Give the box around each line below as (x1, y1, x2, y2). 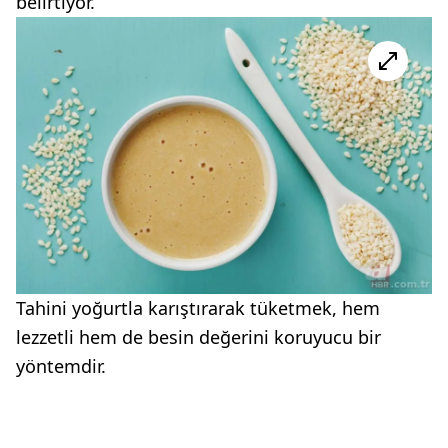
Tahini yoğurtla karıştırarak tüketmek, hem (16, 296, 380, 321)
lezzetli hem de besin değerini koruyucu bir (16, 325, 381, 350)
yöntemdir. (16, 354, 106, 379)
